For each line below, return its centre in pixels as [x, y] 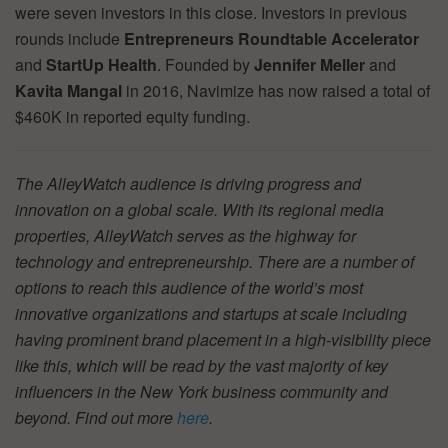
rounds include [69, 39]
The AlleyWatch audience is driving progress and [188, 184]
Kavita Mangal [68, 91]
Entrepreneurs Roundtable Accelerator [271, 39]
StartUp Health [101, 65]
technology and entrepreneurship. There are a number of [214, 262]
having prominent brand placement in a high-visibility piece [223, 340]
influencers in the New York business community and [201, 392]
